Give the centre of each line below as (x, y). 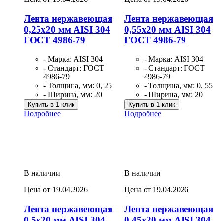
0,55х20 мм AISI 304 (167, 29)
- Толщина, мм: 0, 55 (178, 86)
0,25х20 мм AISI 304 (67, 29)
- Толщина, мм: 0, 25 (78, 86)
